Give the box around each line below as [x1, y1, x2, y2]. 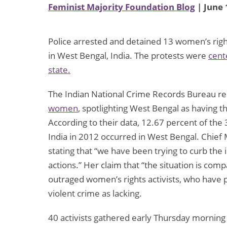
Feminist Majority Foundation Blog [48, 1, 195, 13]
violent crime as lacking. [48, 187, 142, 200]
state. [48, 64, 70, 76]
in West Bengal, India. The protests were [48, 50, 208, 62]
